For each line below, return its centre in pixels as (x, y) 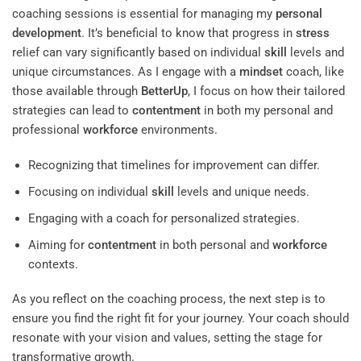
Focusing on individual (89, 191)
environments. (178, 130)
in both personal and (214, 245)
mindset (261, 72)
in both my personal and (267, 111)
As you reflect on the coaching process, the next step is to (169, 299)
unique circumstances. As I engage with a (126, 72)
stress (313, 33)
